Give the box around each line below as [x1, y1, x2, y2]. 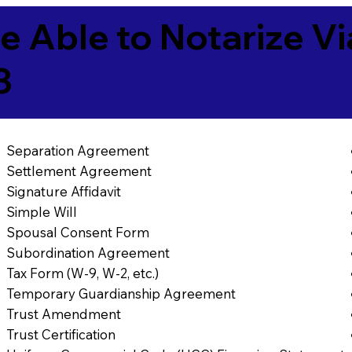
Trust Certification [6, 326, 116, 343]
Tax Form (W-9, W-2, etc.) [6, 265, 159, 282]
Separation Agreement [6, 142, 150, 159]
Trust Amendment [6, 306, 122, 323]
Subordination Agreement [6, 244, 170, 262]
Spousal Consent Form [6, 224, 150, 241]
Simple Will [6, 203, 78, 221]
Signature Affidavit [6, 183, 122, 200]
